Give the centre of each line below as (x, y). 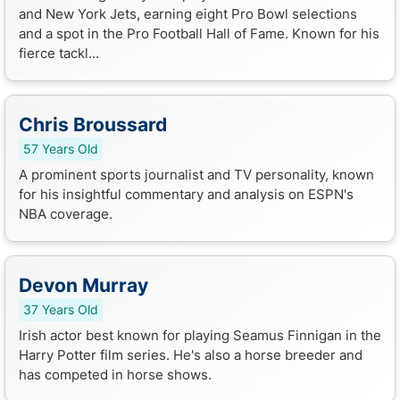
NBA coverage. (66, 213)
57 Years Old (61, 149)
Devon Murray (83, 285)
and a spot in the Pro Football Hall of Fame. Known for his (199, 33)
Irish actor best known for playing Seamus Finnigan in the (200, 335)
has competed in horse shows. (115, 374)
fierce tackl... (59, 53)
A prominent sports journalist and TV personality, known (196, 174)
